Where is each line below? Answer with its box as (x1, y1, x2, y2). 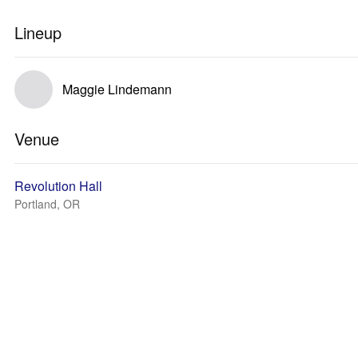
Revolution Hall (14, 177, 102, 195)
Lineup (14, 21, 62, 44)
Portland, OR (14, 196, 80, 212)
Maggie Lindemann (62, 80, 172, 98)
